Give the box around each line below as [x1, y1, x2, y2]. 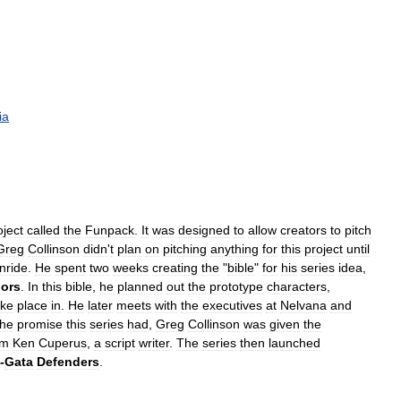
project [304, 241, 343, 256]
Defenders [37, 354, 99, 369]
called [27, 222, 60, 237]
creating [152, 260, 198, 275]
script [105, 335, 135, 350]
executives [202, 297, 262, 312]
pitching [163, 241, 207, 256]
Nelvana [280, 297, 327, 312]
